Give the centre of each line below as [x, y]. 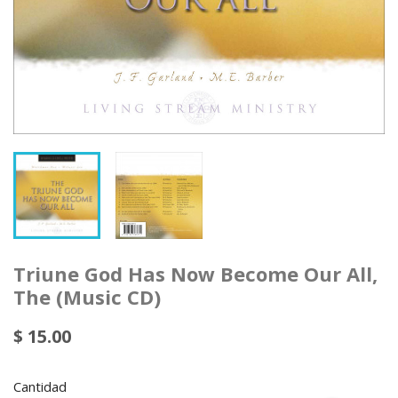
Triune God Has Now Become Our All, [195, 274]
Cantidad [40, 386]
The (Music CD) [87, 297]
